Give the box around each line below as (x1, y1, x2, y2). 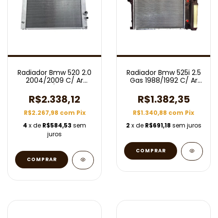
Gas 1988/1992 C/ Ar (129, 75, 198, 85)
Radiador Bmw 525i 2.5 (126, 68, 201, 77)
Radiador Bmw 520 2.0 (18, 68, 91, 77)
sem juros (172, 121, 201, 129)
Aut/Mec (39, 83, 70, 93)
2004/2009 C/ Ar (26, 75, 83, 85)
